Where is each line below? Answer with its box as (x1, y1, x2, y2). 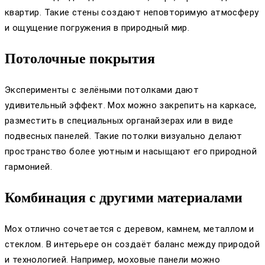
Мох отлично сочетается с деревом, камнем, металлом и (5, 223, 254, 234)
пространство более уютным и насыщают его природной (5, 146, 257, 157)
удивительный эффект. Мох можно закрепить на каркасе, (5, 99, 257, 111)
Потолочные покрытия (5, 50, 155, 66)
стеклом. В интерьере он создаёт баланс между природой (5, 238, 260, 250)
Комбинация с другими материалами (5, 189, 243, 205)
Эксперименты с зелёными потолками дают (5, 84, 199, 95)
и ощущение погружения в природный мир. (5, 22, 190, 33)
